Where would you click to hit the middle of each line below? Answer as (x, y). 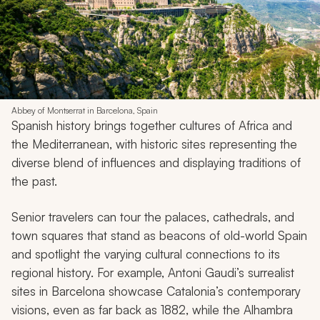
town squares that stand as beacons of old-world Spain (159, 235)
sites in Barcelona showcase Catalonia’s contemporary (156, 291)
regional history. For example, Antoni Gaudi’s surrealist (153, 272)
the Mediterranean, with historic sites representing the (154, 144)
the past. (34, 181)
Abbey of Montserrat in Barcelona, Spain (85, 110)
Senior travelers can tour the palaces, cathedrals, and (153, 216)
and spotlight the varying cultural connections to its (146, 254)
